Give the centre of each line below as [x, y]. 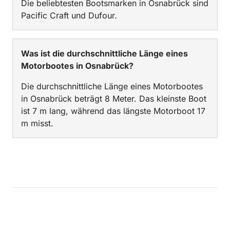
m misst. [37, 123]
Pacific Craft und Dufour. [69, 15]
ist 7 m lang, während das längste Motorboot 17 [113, 111]
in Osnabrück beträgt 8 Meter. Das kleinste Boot [114, 98]
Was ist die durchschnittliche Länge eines [104, 53]
